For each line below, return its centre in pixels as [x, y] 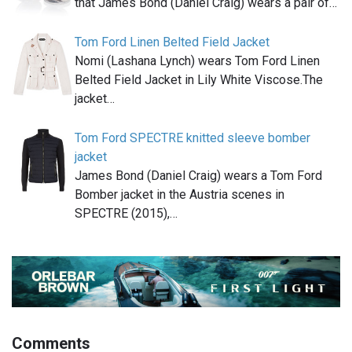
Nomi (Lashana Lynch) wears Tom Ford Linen [197, 60]
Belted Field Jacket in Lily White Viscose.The [199, 79]
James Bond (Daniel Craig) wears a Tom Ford [198, 175]
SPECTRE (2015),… [126, 213]
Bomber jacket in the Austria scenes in [180, 194]
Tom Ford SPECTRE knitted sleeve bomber [192, 137]
